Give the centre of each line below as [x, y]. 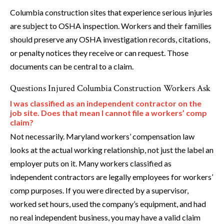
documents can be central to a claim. [72, 66]
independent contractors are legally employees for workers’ [111, 177]
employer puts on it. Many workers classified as [91, 163]
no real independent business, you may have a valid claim [105, 217]
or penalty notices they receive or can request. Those [99, 53]
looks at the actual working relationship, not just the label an [112, 150]
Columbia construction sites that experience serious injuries [111, 12]
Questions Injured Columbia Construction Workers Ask [110, 88]
